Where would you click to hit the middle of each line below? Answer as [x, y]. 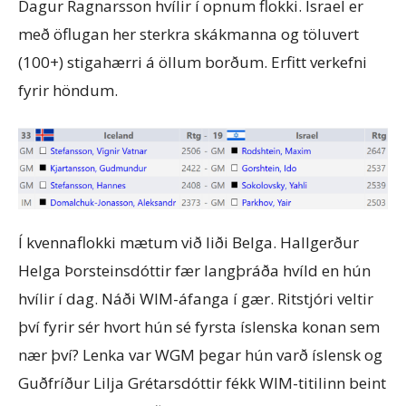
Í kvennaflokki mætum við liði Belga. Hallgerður [188, 243]
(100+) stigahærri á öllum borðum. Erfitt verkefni [193, 62]
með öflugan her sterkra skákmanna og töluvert [188, 34]
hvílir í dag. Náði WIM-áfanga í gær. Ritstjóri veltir [196, 299]
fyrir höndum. [68, 90]
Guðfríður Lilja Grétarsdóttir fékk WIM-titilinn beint [202, 383]
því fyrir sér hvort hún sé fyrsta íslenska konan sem [199, 327]
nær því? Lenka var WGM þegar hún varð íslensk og [200, 355]
